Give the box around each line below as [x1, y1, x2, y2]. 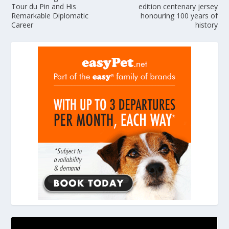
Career [11, 19, 34, 30]
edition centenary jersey [138, 1, 218, 11]
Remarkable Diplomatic [11, 10, 89, 20]
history [195, 19, 218, 30]
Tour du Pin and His [11, 1, 77, 11]
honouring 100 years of [140, 10, 218, 20]
